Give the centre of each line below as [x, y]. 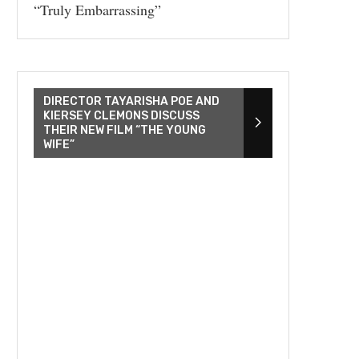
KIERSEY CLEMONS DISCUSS [121, 115]
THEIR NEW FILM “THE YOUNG [125, 130]
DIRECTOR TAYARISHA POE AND [131, 101]
